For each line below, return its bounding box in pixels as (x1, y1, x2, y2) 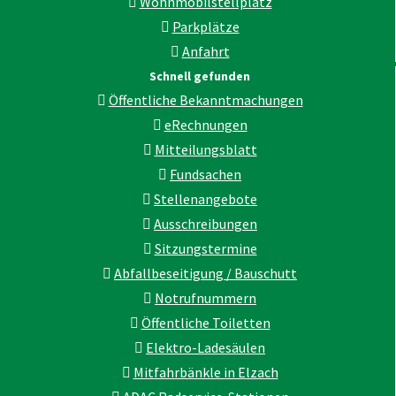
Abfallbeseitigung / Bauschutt (114, 263, 297, 282)
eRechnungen (164, 115, 247, 133)
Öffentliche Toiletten (141, 313, 270, 331)
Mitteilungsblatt (154, 140, 257, 158)
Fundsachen (170, 164, 241, 183)
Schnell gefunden (149, 67, 250, 84)
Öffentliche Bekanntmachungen (108, 90, 303, 109)
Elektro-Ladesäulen (146, 338, 265, 356)
